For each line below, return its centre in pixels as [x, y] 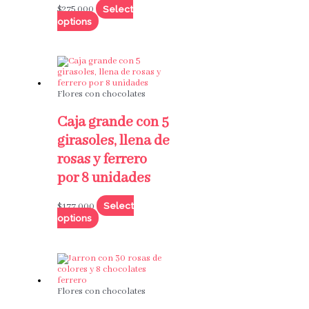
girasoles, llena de [113, 141]
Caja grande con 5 [113, 122]
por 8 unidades [103, 178]
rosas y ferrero [102, 159]
